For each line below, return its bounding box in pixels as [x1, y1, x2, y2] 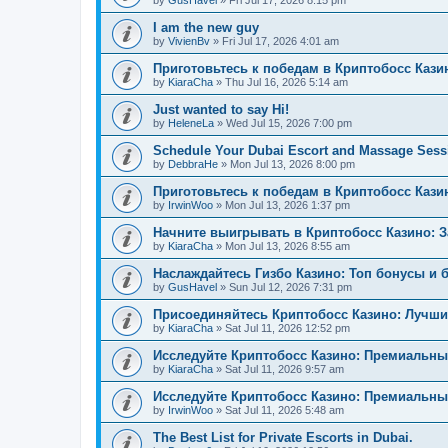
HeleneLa [168, 117, 214, 130]
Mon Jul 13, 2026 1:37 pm [225, 199, 350, 212]
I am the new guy [153, 20, 259, 36]
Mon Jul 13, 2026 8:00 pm [230, 158, 355, 171]
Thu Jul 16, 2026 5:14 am [225, 76, 348, 89]
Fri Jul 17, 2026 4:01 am [222, 35, 339, 48]
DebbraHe [168, 158, 218, 171]
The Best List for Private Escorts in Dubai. [153, 430, 413, 446]
